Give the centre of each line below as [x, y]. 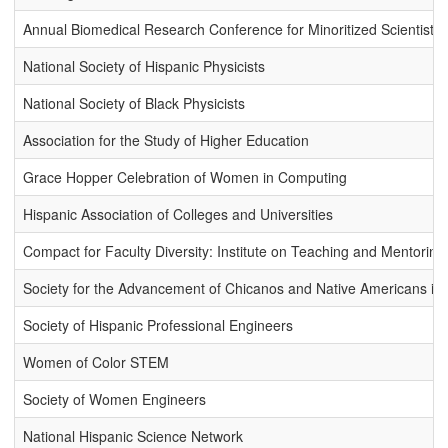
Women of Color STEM [96, 362]
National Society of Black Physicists [134, 103]
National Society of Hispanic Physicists [144, 66]
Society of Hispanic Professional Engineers [158, 325]
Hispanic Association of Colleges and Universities [178, 214]
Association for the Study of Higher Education [166, 140]
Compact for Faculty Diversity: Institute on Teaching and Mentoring [234, 251]
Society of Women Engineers [114, 399]
